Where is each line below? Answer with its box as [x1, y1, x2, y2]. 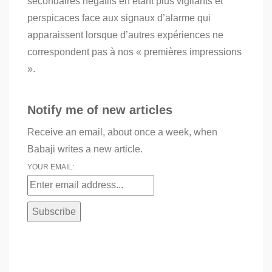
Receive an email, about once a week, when [27, 127, 217, 138]
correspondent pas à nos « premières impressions [27, 47, 242, 58]
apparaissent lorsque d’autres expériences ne [27, 30, 223, 41]
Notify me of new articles [27, 103, 172, 117]
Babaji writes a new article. [27, 144, 143, 155]
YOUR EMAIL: [27, 163, 74, 172]
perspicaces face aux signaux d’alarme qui [27, 13, 211, 24]
